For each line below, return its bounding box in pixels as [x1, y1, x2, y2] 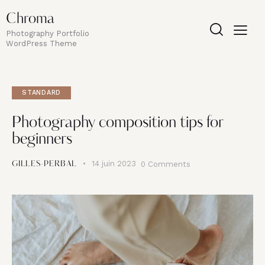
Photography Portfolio [6, 29, 89, 38]
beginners [12, 132, 72, 148]
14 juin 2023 [91, 159, 136, 169]
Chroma [6, 12, 54, 27]
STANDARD [22, 89, 62, 97]
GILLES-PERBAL [12, 160, 77, 169]
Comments [147, 159, 190, 169]
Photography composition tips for [12, 115, 224, 132]
